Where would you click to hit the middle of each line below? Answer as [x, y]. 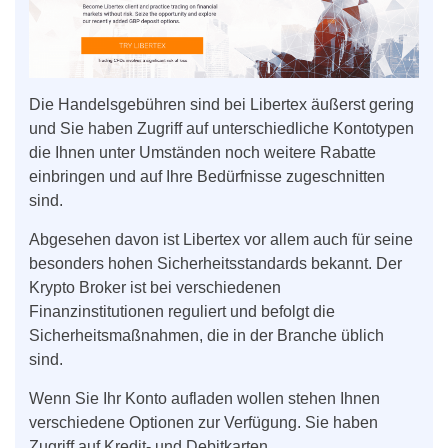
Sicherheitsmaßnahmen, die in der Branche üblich [206, 335]
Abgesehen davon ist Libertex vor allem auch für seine [221, 239]
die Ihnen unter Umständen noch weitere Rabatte [202, 152]
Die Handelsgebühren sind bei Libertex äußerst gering [221, 104]
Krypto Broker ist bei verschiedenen [155, 287]
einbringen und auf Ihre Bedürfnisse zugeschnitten [207, 176]
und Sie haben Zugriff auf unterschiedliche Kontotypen [221, 128]
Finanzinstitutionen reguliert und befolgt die [182, 311]
